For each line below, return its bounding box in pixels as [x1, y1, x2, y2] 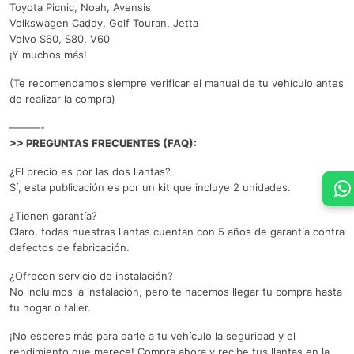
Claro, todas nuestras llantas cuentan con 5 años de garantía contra [9, 224, 345, 238]
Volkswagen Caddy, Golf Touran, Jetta [9, 16, 198, 29]
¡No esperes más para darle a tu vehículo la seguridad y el [9, 329, 296, 342]
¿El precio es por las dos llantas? [9, 164, 171, 178]
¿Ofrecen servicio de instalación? [9, 269, 173, 282]
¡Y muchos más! [9, 47, 87, 61]
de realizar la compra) [9, 92, 115, 105]
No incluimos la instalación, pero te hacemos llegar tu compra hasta [9, 284, 342, 298]
